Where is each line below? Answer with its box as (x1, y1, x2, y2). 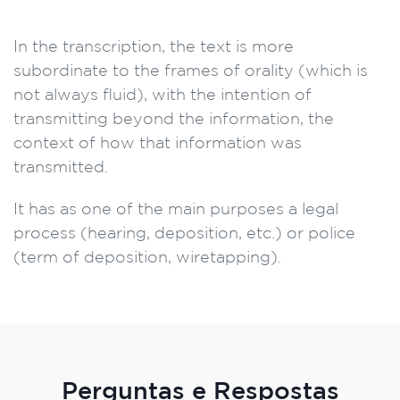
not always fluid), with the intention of (13, 88, 312, 103)
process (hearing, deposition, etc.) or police (13, 227, 355, 241)
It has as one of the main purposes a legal (13, 203, 338, 217)
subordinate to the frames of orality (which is (13, 64, 368, 79)
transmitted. (13, 161, 108, 175)
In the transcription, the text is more (13, 40, 294, 54)
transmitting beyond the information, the (13, 112, 334, 127)
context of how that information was (13, 137, 302, 151)
